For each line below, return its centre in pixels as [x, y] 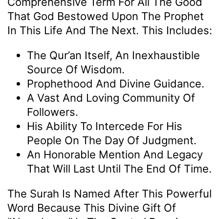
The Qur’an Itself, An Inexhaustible [113, 55]
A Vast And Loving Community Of [111, 98]
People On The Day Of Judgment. [112, 140]
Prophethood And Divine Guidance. [116, 83]
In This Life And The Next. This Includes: [110, 30]
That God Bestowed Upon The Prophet [106, 16]
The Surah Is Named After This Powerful [109, 193]
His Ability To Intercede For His [105, 126]
